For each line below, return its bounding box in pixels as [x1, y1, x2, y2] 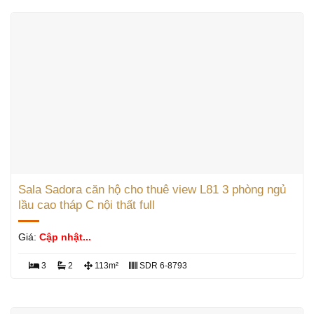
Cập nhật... [39, 231, 91, 243]
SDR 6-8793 [137, 260, 188, 271]
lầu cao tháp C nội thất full [18, 198, 155, 212]
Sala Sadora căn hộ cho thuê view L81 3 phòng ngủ [18, 182, 286, 196]
